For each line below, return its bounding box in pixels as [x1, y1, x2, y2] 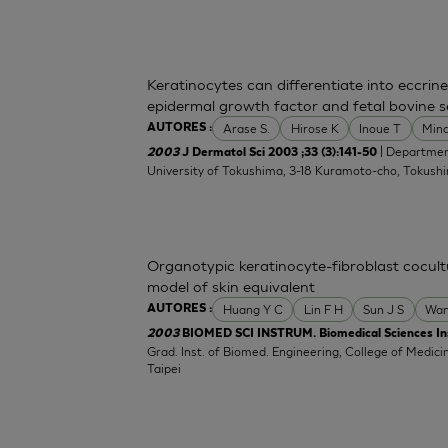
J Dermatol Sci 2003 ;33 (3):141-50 [182, 146, 378, 159]
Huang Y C [222, 301, 283, 317]
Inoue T [359, 120, 402, 136]
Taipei [147, 360, 182, 376]
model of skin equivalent [147, 276, 316, 295]
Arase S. [222, 120, 270, 136]
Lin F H [303, 301, 343, 317]
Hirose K [290, 120, 339, 136]
